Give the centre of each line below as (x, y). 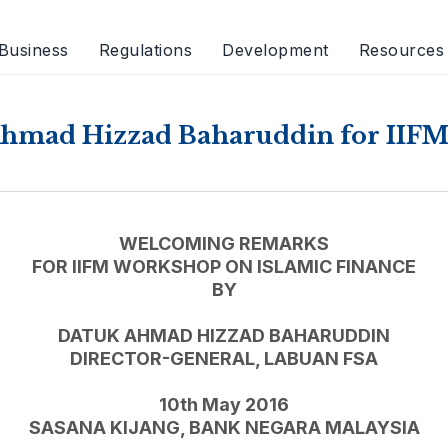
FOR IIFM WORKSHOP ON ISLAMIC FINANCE (224, 266)
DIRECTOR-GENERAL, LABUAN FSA (224, 358)
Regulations (145, 50)
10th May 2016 (224, 404)
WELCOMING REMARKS (224, 243)
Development (275, 50)
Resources (401, 50)
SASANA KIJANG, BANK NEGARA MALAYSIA (224, 427)
